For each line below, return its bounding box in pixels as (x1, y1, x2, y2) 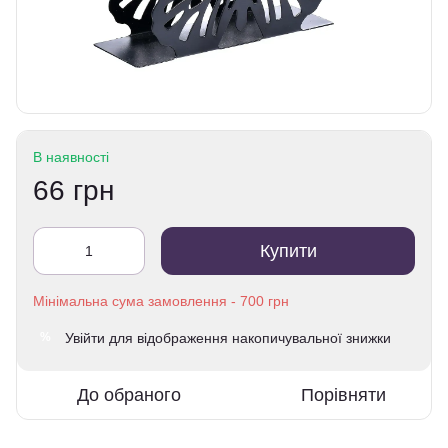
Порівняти (301, 384, 386, 405)
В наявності (33, 148, 109, 165)
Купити (259, 240, 317, 261)
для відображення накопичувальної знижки (105, 329, 391, 346)
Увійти (65, 329, 105, 346)
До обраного (76, 384, 181, 405)
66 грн (33, 174, 114, 206)
